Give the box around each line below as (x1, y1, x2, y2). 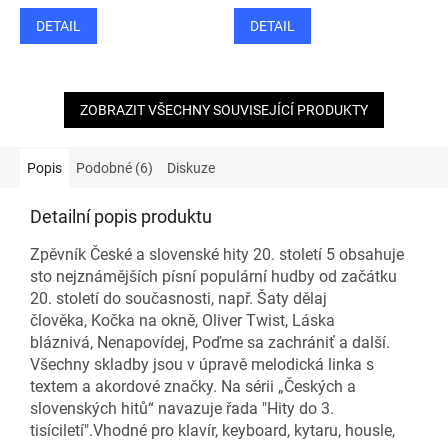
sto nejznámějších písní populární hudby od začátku (30, 267, 397, 287)
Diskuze (167, 160, 215, 177)
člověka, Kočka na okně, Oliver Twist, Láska (30, 311, 335, 331)
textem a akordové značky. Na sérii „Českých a (30, 377, 356, 397)
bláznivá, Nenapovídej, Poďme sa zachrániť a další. (30, 333, 390, 353)
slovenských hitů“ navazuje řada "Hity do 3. (30, 399, 334, 419)
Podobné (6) (76, 160, 153, 177)
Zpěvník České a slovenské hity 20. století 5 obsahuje (30, 245, 404, 265)
